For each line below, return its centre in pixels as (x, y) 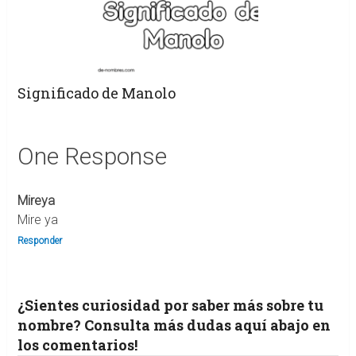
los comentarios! (77, 344)
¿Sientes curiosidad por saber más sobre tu (170, 305)
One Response (92, 156)
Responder (39, 240)
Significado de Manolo (96, 93)
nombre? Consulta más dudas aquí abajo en (174, 325)
